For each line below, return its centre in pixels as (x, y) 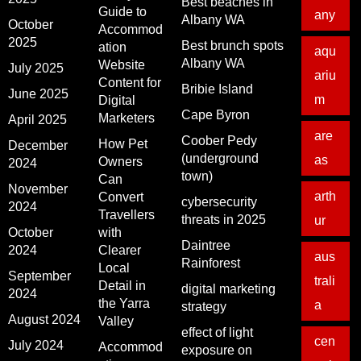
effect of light (217, 332)
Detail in (122, 286)
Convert (121, 197)
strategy (204, 307)
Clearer (120, 250)
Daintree (206, 245)
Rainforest (211, 263)
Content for (130, 83)
